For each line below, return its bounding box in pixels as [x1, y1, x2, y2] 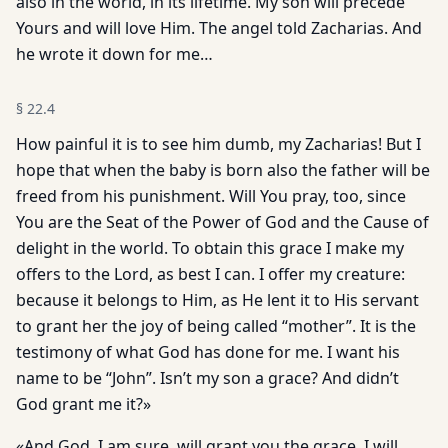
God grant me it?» [16, 393, 151, 415]
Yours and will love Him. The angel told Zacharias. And [16, 17, 422, 39]
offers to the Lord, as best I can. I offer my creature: [16, 263, 405, 285]
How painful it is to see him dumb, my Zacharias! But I [16, 133, 421, 155]
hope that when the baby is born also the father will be [16, 159, 430, 181]
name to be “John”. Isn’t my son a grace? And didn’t [16, 367, 399, 389]
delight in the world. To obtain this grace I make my [16, 237, 404, 259]
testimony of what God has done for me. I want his [16, 341, 400, 363]
